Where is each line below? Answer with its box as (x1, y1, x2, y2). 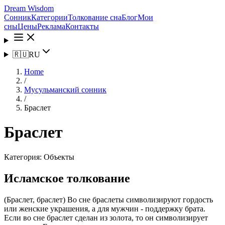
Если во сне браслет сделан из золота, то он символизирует (4, 213, 208, 222)
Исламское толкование (4, 171, 130, 185)
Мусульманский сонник (24, 85, 106, 94)
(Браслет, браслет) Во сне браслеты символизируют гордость (4, 195, 213, 204)
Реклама (37, 22, 65, 31)
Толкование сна (68, 13, 122, 22)
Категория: (4, 152, 42, 161)
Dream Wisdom (4, 4, 54, 13)
